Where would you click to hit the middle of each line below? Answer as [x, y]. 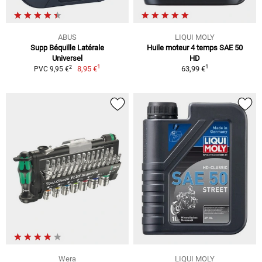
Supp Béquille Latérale [67, 48]
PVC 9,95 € [51, 69]
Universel [67, 58]
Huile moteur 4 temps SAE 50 [195, 48]
